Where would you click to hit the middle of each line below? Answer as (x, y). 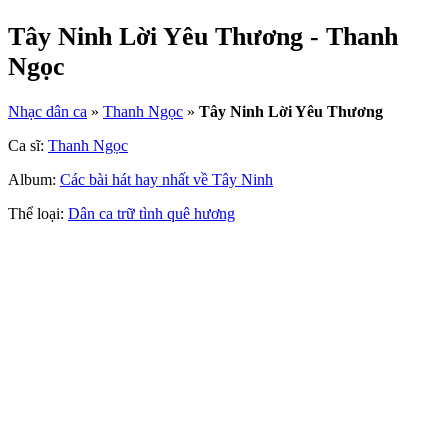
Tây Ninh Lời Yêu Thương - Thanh (203, 37)
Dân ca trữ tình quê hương (151, 214)
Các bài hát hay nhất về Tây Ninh (166, 180)
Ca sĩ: (28, 146)
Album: (34, 180)
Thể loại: (38, 214)
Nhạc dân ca (47, 112)
